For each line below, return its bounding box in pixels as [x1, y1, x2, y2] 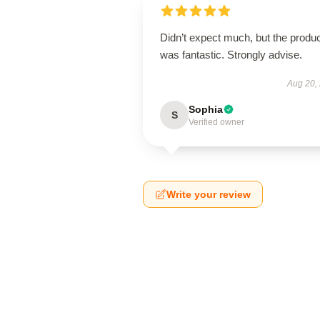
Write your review [166, 189, 251, 200]
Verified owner [189, 117, 244, 127]
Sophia [189, 104, 223, 115]
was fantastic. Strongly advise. [160, 49, 302, 61]
